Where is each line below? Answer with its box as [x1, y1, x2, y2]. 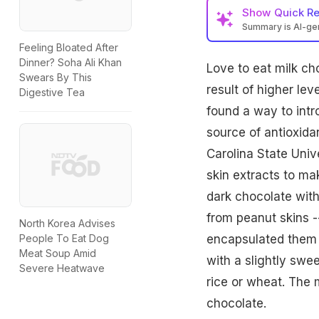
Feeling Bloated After [19, 41, 118, 54]
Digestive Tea [19, 86, 85, 99]
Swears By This [19, 71, 92, 84]
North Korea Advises [19, 217, 115, 230]
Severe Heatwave [19, 262, 105, 275]
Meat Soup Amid [19, 247, 96, 260]
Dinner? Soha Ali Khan [19, 56, 122, 69]
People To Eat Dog [19, 232, 109, 245]
